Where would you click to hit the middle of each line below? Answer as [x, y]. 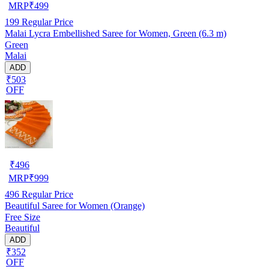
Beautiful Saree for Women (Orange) [75, 205]
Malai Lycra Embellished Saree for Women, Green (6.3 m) [116, 33]
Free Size [23, 217]
